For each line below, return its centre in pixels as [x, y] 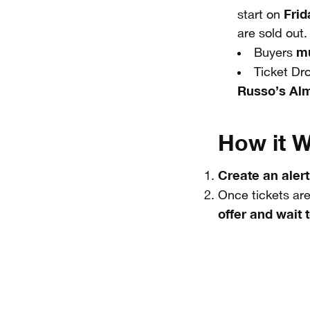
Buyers [275, 53]
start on [260, 15]
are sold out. [272, 34]
